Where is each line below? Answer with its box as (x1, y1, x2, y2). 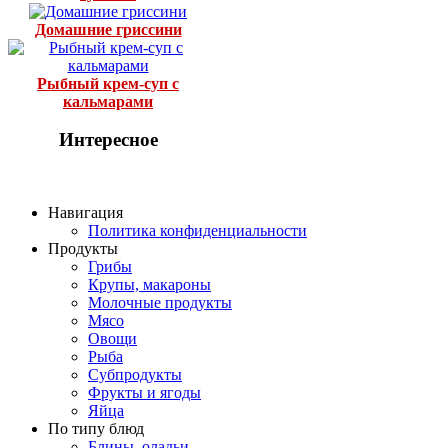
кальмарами (63, 92, 153, 110)
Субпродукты (88, 366, 182, 383)
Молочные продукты (88, 294, 232, 311)
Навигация (48, 204, 123, 221)
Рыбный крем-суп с (37, 74, 179, 92)
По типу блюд (48, 420, 144, 437)
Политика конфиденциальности (88, 222, 307, 239)
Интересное (58, 129, 158, 151)
